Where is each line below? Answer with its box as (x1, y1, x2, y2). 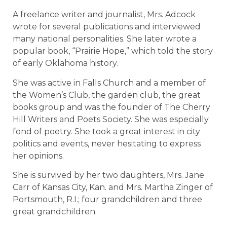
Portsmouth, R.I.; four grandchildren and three (13, 194, 202, 204)
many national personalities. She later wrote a (13, 34, 197, 44)
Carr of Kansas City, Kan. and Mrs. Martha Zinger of (13, 182, 213, 192)
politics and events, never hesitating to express (13, 138, 201, 148)
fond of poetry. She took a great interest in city (13, 126, 200, 136)
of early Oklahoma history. (13, 58, 118, 68)
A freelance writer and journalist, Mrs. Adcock (13, 10, 196, 20)
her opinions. (13, 150, 64, 161)
